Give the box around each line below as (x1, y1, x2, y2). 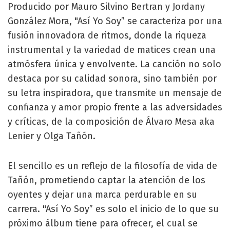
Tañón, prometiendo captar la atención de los (8, 174, 205, 186)
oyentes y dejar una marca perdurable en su (8, 188, 197, 200)
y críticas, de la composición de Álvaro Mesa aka (8, 116, 215, 127)
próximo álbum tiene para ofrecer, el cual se (8, 217, 198, 229)
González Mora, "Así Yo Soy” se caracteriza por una (8, 15, 222, 27)
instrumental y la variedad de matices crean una (8, 44, 216, 55)
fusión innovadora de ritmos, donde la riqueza (8, 29, 206, 41)
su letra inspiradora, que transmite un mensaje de (8, 87, 222, 99)
